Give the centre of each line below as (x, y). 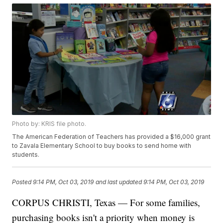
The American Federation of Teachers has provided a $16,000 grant (111, 137)
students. (26, 155)
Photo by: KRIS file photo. (49, 124)
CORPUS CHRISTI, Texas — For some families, (106, 203)
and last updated (119, 182)
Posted (23, 182)
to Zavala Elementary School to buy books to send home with (102, 146)
